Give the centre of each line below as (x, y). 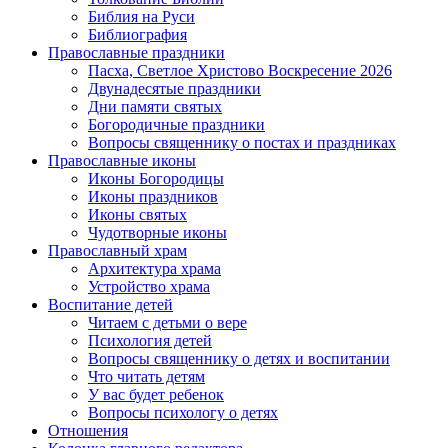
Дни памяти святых (155, 107)
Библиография (137, 35)
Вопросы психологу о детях (183, 413)
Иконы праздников (153, 197)
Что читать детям (146, 377)
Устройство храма (149, 287)
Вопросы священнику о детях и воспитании (239, 359)
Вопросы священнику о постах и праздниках (242, 143)
